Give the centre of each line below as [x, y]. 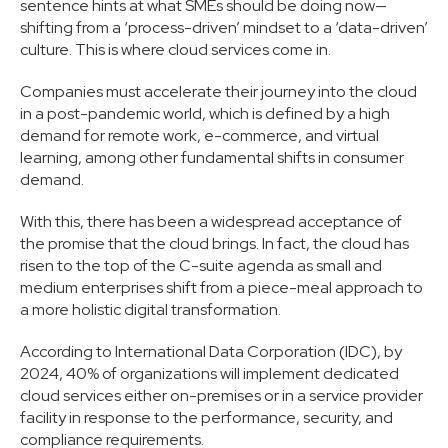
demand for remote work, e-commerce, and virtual [199, 136]
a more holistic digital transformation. [152, 310]
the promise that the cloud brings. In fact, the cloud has [214, 244]
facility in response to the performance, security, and [206, 418]
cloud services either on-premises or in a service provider [221, 396]
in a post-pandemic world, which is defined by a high [205, 114]
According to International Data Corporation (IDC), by [211, 352]
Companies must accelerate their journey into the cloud [218, 92]
